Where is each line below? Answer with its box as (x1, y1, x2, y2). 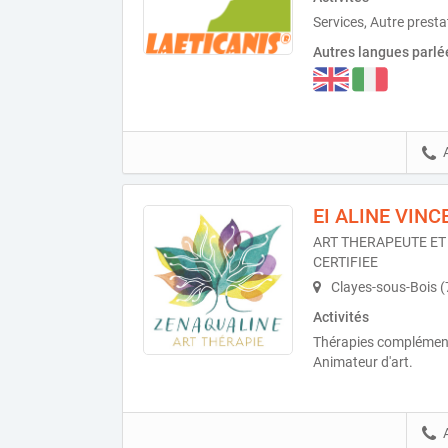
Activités (313, 308, 369, 325)
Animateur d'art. (313, 353, 413, 370)
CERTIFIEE (313, 253, 378, 270)
